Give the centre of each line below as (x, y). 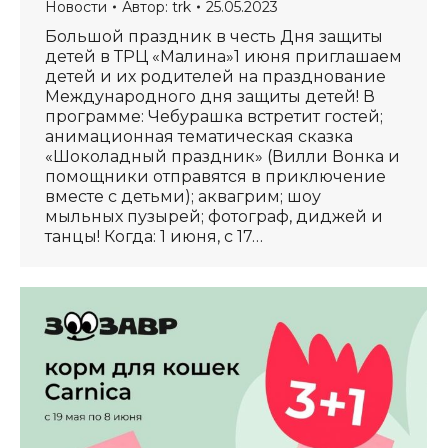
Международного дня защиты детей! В (210, 96)
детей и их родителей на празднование (215, 76)
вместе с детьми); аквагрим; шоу (183, 196)
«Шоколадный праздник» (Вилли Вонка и (222, 156)
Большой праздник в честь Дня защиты (214, 36)
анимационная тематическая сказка (199, 136)
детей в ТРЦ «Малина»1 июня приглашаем (223, 56)
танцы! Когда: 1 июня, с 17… (154, 236)
